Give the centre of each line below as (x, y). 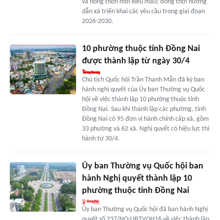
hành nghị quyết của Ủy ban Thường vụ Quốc (143, 90)
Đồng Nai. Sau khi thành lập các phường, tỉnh (144, 110)
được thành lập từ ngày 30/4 (136, 61)
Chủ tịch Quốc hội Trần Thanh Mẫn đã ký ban (143, 80)
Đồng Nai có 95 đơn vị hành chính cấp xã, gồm (145, 119)
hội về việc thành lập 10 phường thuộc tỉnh (140, 100)
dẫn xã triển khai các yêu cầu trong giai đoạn (143, 12)
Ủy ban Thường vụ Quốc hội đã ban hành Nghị (145, 210)
